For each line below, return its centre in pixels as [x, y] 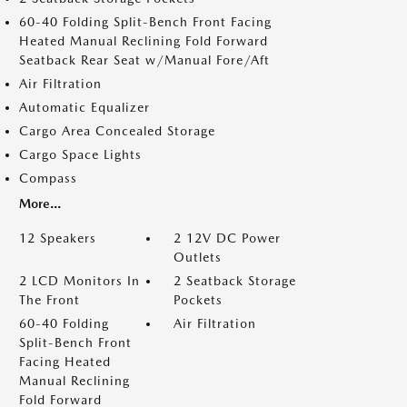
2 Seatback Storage [235, 281]
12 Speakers [58, 238]
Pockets [198, 300]
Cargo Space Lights [80, 154]
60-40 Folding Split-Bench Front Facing [145, 22]
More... [40, 203]
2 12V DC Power [227, 238]
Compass [48, 178]
